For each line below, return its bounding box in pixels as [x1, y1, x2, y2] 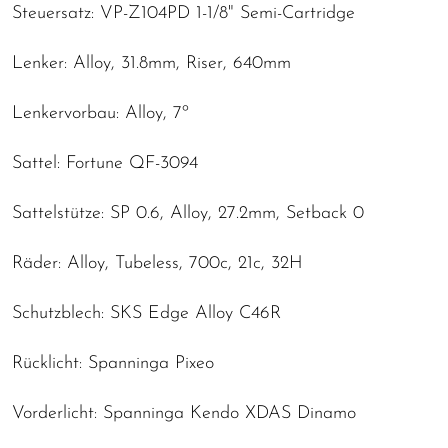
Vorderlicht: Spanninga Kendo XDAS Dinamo [12, 403, 356, 423]
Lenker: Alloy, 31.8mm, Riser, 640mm [12, 53, 291, 73]
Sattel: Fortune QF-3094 [12, 153, 198, 173]
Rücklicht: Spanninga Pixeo [12, 353, 214, 373]
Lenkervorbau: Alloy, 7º [12, 103, 189, 123]
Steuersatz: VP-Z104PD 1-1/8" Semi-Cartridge [12, 3, 355, 23]
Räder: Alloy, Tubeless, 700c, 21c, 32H [12, 253, 303, 273]
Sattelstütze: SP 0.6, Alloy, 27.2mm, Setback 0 [12, 203, 364, 223]
